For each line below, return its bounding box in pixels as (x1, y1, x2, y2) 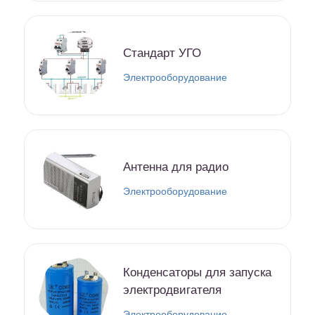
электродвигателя (123, 283, 221, 297)
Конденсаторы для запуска (123, 265, 271, 279)
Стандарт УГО (123, 46, 201, 60)
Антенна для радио (123, 160, 229, 174)
